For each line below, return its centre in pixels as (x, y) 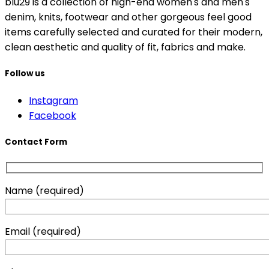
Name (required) (44, 191)
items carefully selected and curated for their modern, (134, 32)
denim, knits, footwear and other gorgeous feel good (128, 17)
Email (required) (43, 232)
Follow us (25, 74)
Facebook (53, 116)
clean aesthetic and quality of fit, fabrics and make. (125, 47)
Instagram (53, 101)
